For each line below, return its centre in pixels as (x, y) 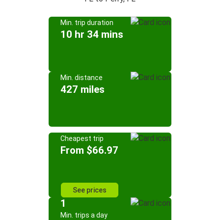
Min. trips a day (84, 215)
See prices (89, 190)
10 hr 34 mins (92, 34)
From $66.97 (89, 150)
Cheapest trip (82, 138)
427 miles (82, 89)
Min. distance (82, 78)
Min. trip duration (87, 23)
